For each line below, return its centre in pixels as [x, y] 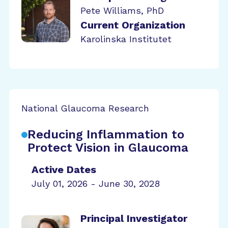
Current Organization [133, 25]
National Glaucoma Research [85, 108]
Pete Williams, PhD [122, 10]
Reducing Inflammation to [106, 134]
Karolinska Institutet [126, 39]
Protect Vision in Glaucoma [108, 148]
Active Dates [64, 169]
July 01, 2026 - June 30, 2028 [96, 183]
